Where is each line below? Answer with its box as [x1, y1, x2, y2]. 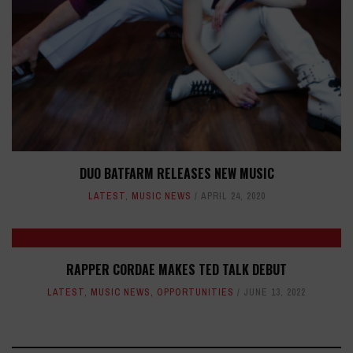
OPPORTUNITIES [157, 286, 234, 299]
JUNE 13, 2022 [243, 286, 306, 299]
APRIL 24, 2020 [200, 190, 266, 203]
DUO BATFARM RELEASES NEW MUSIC [79, 164, 274, 184]
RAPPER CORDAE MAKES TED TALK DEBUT [66, 260, 287, 280]
